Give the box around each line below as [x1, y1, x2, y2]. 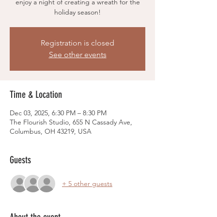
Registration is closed [41, 38, 114, 47]
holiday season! [54, 8, 101, 16]
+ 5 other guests [62, 179, 112, 188]
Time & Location [10, 89, 62, 100]
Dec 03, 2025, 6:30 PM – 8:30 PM [10, 108, 107, 117]
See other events [48, 50, 107, 59]
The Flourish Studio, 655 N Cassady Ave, [10, 118, 132, 126]
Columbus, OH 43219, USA [10, 127, 92, 136]
